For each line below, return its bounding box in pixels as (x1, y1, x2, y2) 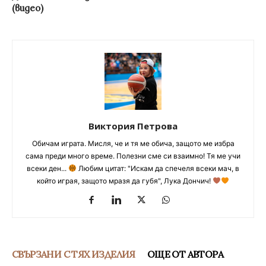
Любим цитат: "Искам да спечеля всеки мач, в (76, 163, 239, 173)
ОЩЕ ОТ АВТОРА (147, 248, 224, 260)
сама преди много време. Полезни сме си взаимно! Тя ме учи (26, 151, 240, 160)
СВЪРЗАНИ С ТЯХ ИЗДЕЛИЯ (12, 248, 135, 260)
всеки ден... (27, 163, 69, 173)
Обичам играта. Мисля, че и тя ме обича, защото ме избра (31, 138, 235, 148)
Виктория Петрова (88, 119, 178, 132)
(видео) (12, 2, 43, 14)
